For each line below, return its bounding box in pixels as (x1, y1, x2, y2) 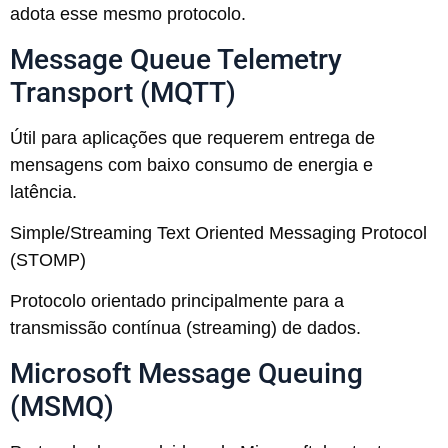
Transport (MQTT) (10, 75, 236, 109)
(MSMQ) (10, 389, 114, 423)
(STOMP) (10, 250, 86, 271)
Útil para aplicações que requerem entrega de (10, 127, 375, 148)
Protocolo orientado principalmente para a (10, 291, 344, 312)
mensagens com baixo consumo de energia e (10, 154, 373, 175)
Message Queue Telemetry (10, 42, 342, 76)
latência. (10, 181, 77, 202)
